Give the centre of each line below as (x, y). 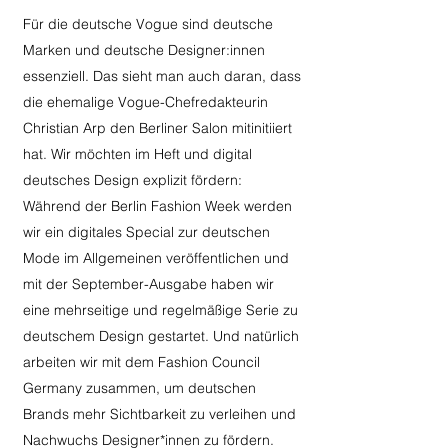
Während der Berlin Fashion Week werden (157, 206)
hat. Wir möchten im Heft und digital (137, 154)
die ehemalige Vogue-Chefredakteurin (145, 102)
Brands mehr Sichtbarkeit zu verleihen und (159, 414)
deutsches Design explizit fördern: (132, 180)
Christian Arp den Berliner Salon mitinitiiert (157, 128)
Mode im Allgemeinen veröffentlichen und (156, 258)
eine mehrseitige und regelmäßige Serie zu (160, 310)
